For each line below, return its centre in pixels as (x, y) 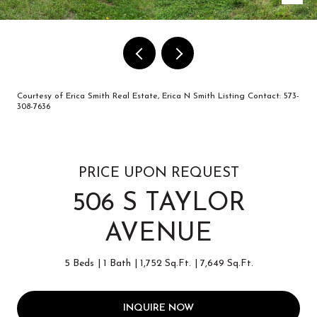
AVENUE (158, 234)
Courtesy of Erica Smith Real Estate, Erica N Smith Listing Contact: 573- (158, 96)
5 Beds (79, 264)
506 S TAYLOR (158, 204)
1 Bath (117, 264)
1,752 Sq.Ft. (165, 264)
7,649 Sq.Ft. (226, 264)
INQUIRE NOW (158, 308)
